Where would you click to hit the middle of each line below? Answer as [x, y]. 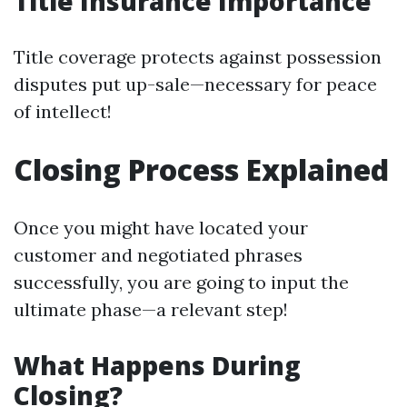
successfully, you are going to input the [181, 282]
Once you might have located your [161, 228]
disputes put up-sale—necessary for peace [195, 84]
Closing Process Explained [201, 169]
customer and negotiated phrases [158, 255]
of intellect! [63, 111]
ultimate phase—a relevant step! [151, 309]
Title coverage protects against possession [198, 57]
